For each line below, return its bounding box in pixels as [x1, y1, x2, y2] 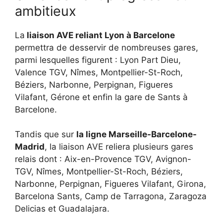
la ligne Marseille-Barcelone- [76, 129, 197, 140]
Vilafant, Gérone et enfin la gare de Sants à [15, 92, 188, 102]
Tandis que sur [15, 129, 76, 140]
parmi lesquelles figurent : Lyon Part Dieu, [15, 55, 181, 65]
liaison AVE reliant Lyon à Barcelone [25, 30, 175, 40]
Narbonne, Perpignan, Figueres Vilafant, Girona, [15, 179, 206, 189]
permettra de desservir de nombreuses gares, [15, 42, 198, 53]
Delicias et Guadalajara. [15, 204, 110, 214]
